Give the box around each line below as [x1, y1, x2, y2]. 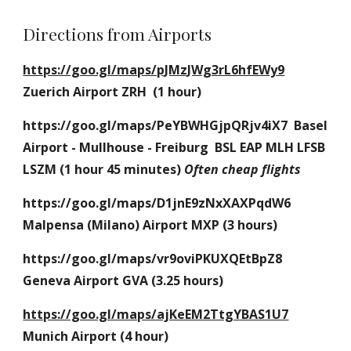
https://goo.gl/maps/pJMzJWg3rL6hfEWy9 [23, 61, 285, 78]
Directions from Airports [23, 23, 212, 45]
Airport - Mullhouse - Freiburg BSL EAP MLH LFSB [23, 139, 326, 156]
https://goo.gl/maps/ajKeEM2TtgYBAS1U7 [23, 306, 289, 323]
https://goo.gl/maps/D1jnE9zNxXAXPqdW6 [23, 194, 291, 212]
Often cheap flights [184, 161, 302, 178]
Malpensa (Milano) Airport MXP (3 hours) [23, 216, 278, 233]
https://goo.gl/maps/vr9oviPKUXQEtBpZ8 [23, 250, 283, 267]
